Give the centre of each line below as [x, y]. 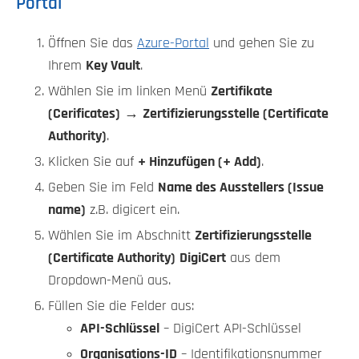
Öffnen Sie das [93, 44]
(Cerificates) [84, 114]
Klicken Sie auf [93, 162]
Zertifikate [242, 92]
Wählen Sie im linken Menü [129, 92]
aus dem [253, 258]
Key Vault [113, 66]
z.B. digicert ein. [133, 210]
